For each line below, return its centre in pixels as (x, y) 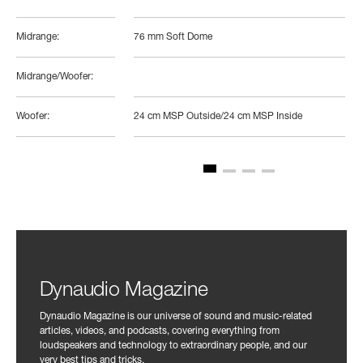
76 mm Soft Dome (173, 37)
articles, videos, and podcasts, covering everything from (159, 331)
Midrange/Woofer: (55, 77)
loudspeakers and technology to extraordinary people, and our (173, 346)
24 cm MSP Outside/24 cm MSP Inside (218, 116)
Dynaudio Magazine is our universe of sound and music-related (175, 316)
